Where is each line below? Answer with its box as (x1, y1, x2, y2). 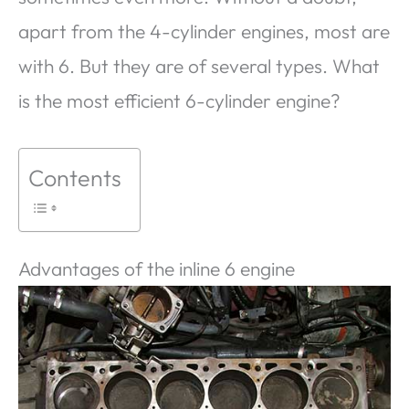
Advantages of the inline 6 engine (18, 257, 295, 281)
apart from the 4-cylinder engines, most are (18, 18, 390, 43)
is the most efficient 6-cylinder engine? (18, 88, 341, 112)
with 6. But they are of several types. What (18, 53, 380, 78)
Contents (28, 163, 121, 194)
